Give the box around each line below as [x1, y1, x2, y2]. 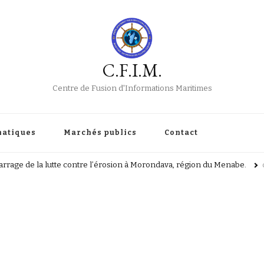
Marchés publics [64, 128, 137, 137]
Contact [164, 128, 198, 137]
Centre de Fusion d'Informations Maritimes [52, 84, 212, 93]
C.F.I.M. [102, 59, 162, 82]
